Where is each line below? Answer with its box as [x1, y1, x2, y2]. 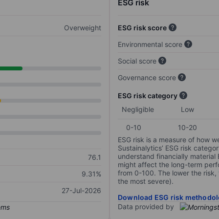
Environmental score [118, 40, 182, 49]
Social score [118, 57, 156, 66]
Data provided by [118, 202, 174, 211]
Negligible [122, 105, 154, 114]
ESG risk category [118, 91, 177, 100]
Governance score [118, 73, 176, 82]
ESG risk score [118, 23, 167, 32]
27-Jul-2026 [62, 186, 101, 195]
